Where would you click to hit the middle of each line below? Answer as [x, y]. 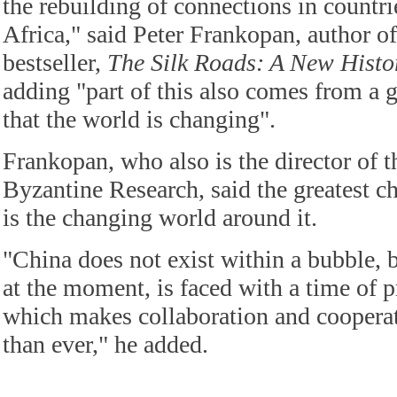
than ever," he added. [105, 344]
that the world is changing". [139, 119]
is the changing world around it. [160, 218]
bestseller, [55, 62]
